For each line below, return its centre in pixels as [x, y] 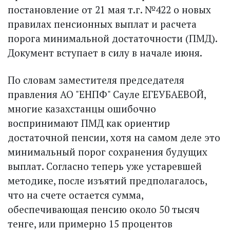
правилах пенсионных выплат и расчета [102, 24]
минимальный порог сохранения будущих [108, 151]
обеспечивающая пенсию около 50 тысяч [104, 209]
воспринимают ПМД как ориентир [89, 123]
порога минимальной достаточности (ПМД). [112, 38]
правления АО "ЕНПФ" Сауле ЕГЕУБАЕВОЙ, [107, 94]
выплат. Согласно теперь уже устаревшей [105, 166]
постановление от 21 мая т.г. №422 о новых [109, 9]
